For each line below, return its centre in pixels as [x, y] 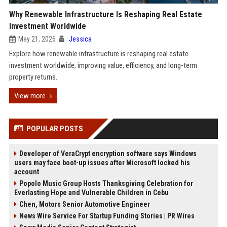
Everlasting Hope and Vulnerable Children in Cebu [91, 193]
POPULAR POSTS [54, 129]
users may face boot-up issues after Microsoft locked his [102, 163]
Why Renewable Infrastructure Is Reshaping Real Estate [105, 14]
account [26, 172]
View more [30, 96]
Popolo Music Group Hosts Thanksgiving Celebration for [106, 183]
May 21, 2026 [37, 39]
